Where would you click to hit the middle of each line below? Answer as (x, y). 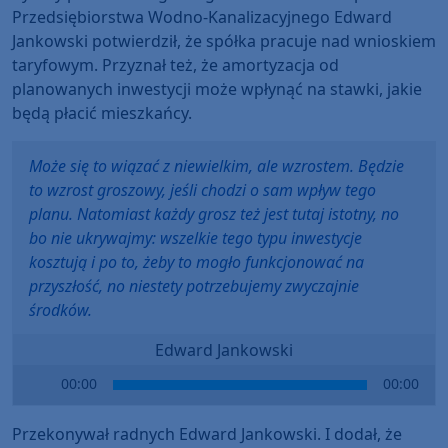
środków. (60, 310)
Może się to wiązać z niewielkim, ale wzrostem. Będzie (216, 166)
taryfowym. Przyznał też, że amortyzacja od (175, 65)
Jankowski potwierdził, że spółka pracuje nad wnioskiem (224, 41)
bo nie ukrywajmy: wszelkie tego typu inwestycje (195, 238)
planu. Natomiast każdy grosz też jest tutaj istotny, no (214, 214)
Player (35, 399)
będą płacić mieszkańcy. (102, 113)
